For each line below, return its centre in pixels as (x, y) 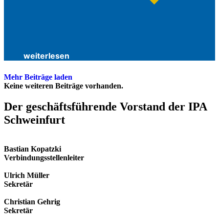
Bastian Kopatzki (33, 149)
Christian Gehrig (32, 202)
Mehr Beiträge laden (38, 77)
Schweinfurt (34, 120)
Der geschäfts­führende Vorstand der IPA (105, 106)
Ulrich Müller (27, 175)
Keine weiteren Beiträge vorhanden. (64, 86)
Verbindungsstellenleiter (44, 158)
